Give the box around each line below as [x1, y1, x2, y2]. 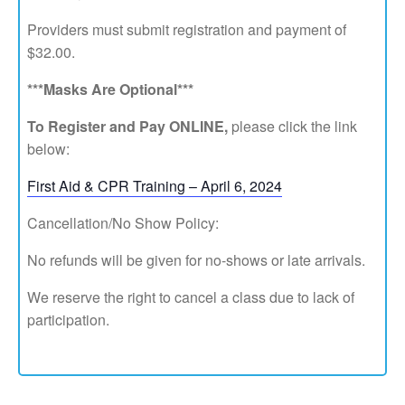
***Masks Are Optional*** [27, 79, 194, 99]
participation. [27, 309, 110, 330]
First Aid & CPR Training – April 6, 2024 [27, 175, 283, 196]
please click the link [228, 116, 358, 137]
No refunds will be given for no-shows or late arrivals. [27, 250, 366, 270]
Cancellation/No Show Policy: [27, 212, 220, 233]
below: [27, 138, 71, 159]
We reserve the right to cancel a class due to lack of [27, 287, 355, 307]
